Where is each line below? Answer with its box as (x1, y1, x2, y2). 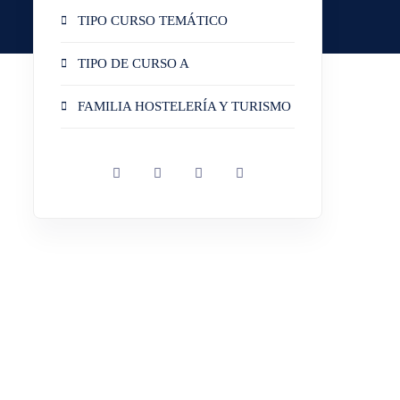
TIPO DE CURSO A (78, 55, 189, 71)
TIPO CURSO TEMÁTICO (78, 12, 228, 28)
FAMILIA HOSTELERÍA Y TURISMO (78, 98, 291, 113)
